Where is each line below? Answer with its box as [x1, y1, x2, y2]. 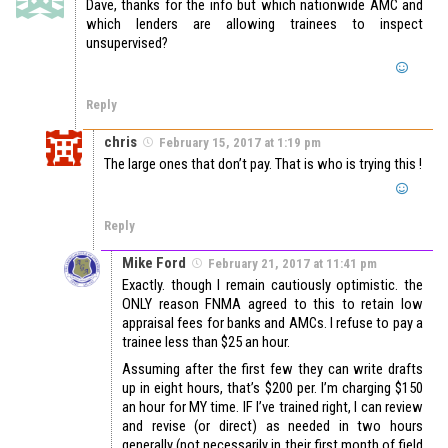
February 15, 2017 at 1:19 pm [159, 135, 321, 151]
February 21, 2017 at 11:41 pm [208, 256, 377, 272]
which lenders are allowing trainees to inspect [86, 15, 423, 34]
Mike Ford [122, 254, 186, 273]
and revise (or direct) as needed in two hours [122, 417, 423, 436]
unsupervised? [86, 34, 168, 53]
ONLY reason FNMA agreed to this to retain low [122, 295, 423, 314]
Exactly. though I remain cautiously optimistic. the [122, 276, 423, 295]
